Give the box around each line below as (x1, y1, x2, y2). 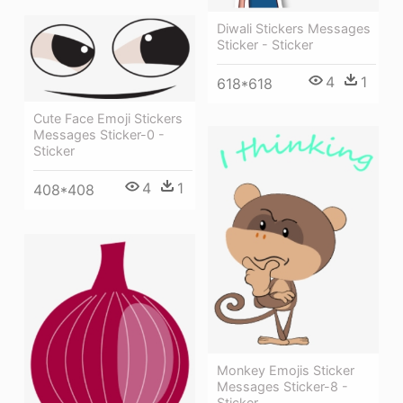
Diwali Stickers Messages (217, 20, 371, 36)
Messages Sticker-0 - (33, 127, 165, 143)
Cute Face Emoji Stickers (33, 111, 183, 127)
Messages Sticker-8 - (217, 378, 348, 394)
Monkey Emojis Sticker (217, 362, 354, 378)
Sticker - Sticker (217, 36, 313, 52)
